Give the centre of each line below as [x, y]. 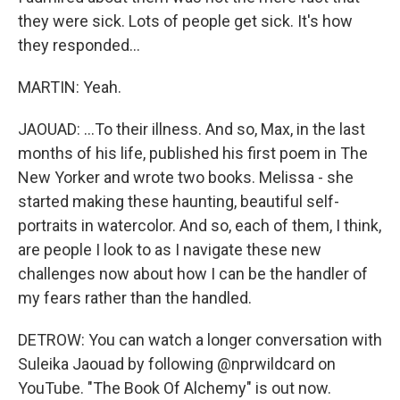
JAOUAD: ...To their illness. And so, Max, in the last [192, 129]
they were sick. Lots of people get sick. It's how [185, 21]
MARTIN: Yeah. [70, 87]
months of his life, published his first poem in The [193, 153]
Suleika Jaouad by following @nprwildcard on [177, 364]
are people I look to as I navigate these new [170, 250]
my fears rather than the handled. [135, 298]
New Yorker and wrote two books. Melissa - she [186, 177]
